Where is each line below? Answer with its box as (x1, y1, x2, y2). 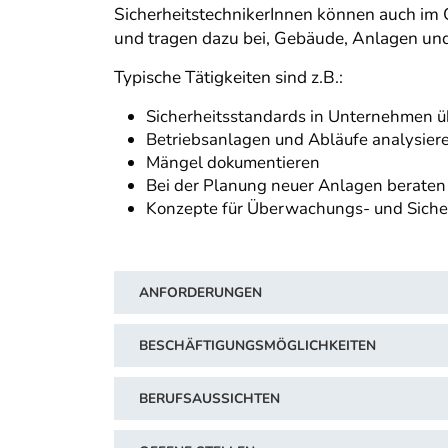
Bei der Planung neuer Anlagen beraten (146, 174, 446, 198)
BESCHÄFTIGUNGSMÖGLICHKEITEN (139, 335, 376, 355)
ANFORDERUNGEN (139, 282, 262, 302)
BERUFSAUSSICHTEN (139, 388, 280, 408)
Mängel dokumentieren (146, 151, 320, 175)
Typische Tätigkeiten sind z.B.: (114, 66, 343, 90)
